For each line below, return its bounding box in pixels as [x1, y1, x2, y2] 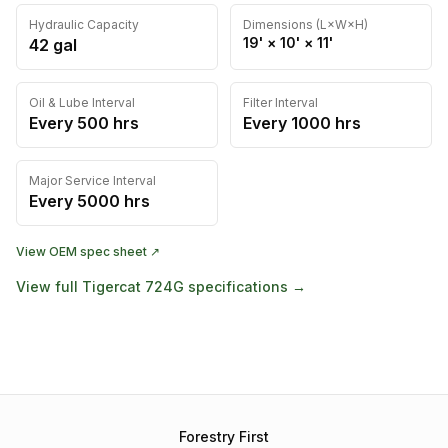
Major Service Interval [29, 173, 156, 188]
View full [16, 278, 82, 295]
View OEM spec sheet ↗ [16, 244, 160, 259]
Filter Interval [243, 95, 318, 110]
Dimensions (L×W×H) [243, 17, 368, 32]
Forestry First [179, 428, 269, 445]
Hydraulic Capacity [29, 17, 139, 32]
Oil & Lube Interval [29, 95, 135, 110]
